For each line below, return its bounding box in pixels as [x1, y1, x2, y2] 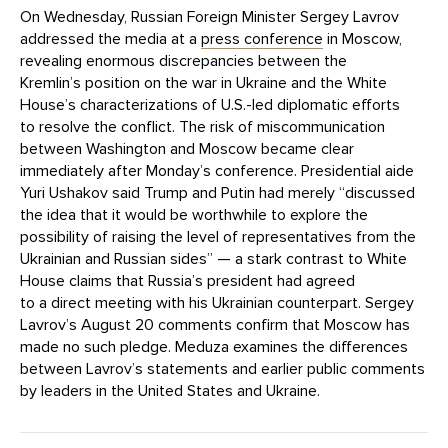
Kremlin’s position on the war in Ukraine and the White [20, 73, 387, 94]
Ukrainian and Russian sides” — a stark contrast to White [20, 249, 407, 270]
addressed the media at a [20, 29, 201, 50]
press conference [201, 29, 323, 50]
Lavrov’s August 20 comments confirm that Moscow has [20, 315, 410, 336]
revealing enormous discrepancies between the [20, 51, 347, 72]
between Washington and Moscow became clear [20, 139, 354, 160]
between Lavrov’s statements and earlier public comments [20, 359, 425, 380]
